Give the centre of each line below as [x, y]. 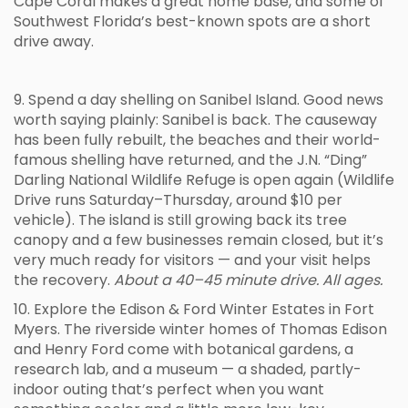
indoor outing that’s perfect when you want [169, 389]
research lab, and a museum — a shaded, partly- [188, 369]
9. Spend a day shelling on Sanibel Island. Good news [199, 100]
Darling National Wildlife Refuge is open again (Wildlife [204, 180]
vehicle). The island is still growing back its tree [180, 220]
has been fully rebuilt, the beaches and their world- [197, 140]
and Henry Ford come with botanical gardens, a [184, 349]
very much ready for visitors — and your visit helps [192, 260]
